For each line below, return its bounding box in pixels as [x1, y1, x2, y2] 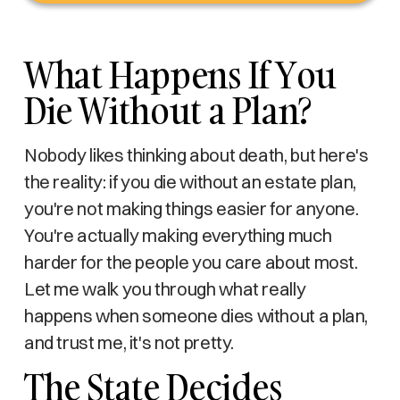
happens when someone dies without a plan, [23, 304, 369, 327]
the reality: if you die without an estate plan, [23, 171, 356, 193]
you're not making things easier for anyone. [23, 197, 359, 220]
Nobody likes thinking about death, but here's [23, 144, 369, 166]
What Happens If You [23, 49, 337, 100]
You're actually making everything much [23, 224, 332, 246]
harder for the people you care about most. [23, 251, 358, 273]
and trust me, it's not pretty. [23, 331, 235, 354]
